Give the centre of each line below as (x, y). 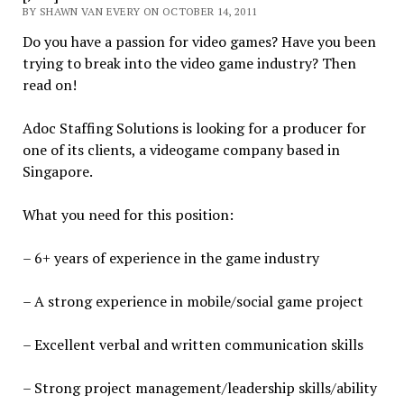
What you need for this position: (128, 215)
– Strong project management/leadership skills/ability (199, 388)
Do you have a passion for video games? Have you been (199, 41)
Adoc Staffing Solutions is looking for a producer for (194, 128)
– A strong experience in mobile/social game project (193, 301)
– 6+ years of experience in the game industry (170, 258)
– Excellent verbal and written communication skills (193, 344)
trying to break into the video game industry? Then (189, 63)
